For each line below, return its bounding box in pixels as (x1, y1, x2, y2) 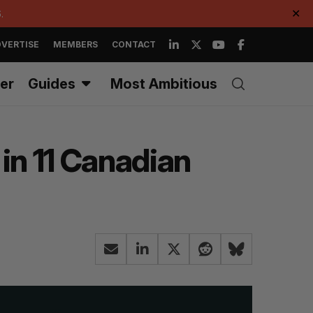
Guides (28, 75, 75, 92)
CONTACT (112, 39, 156, 50)
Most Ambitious (110, 75, 217, 92)
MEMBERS (53, 39, 98, 50)
